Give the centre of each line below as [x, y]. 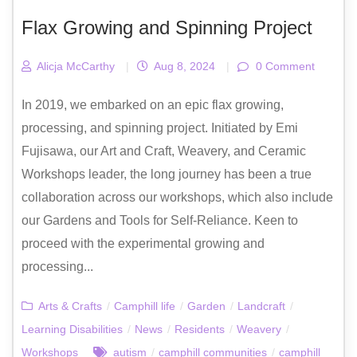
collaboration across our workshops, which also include [177, 198]
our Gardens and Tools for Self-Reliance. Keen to [160, 221]
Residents [200, 330]
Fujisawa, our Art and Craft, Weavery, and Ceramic [164, 151]
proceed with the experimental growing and [143, 244]
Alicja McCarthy [74, 66]
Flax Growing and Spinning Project [167, 27]
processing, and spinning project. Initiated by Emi [160, 128]
